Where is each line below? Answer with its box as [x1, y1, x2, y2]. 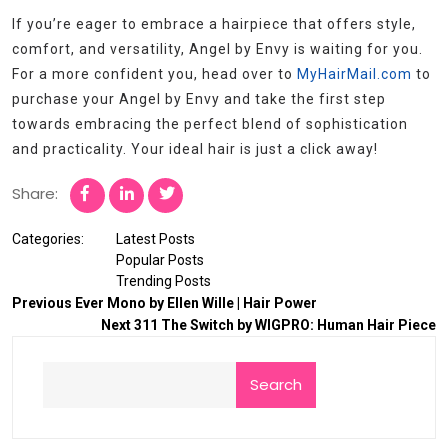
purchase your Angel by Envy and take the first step [12, 91, 386, 108]
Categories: [12, 231, 84, 248]
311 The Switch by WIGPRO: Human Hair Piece [134, 317, 436, 334]
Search [250, 374, 302, 396]
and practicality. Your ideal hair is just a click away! [12, 141, 378, 158]
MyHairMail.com [297, 66, 412, 83]
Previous [12, 295, 72, 312]
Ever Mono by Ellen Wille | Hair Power [75, 295, 317, 312]
